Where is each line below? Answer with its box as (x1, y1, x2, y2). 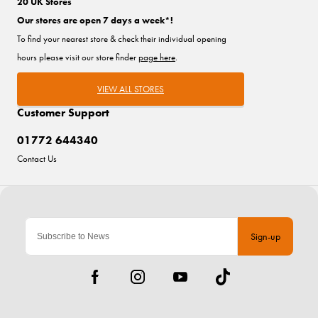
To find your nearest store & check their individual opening (17, 33, 226, 45)
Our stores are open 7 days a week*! (17, 14, 173, 27)
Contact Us (17, 153, 57, 165)
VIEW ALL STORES (97, 83, 164, 96)
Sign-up (251, 230, 280, 243)
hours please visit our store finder (17, 51, 138, 64)
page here (138, 51, 175, 64)
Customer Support (17, 105, 109, 121)
